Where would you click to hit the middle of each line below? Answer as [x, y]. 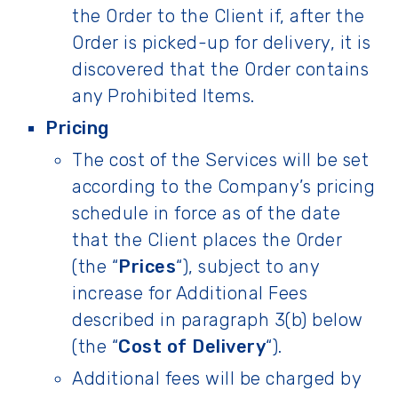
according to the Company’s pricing [223, 187]
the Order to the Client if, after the [219, 16]
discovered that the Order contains [220, 69]
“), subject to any [247, 267]
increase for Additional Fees [190, 293]
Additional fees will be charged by [216, 378]
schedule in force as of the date [206, 213]
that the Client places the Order [207, 240]
